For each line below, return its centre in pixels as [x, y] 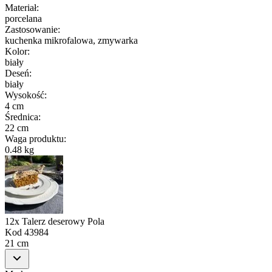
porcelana [23, 18]
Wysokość [25, 95]
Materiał [21, 7]
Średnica [22, 117]
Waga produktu [34, 138]
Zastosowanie [31, 29]
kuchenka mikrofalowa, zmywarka [71, 40]
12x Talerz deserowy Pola [55, 221]
